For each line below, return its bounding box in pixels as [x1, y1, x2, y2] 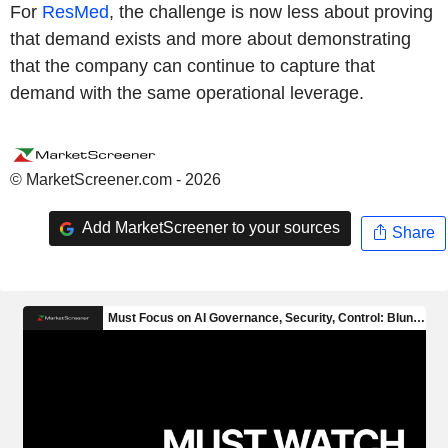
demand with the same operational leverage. [10, 82, 364, 103]
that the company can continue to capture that [10, 55, 375, 76]
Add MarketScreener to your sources [78, 219, 340, 237]
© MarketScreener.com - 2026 [10, 170, 221, 188]
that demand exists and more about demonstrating [10, 28, 411, 49]
